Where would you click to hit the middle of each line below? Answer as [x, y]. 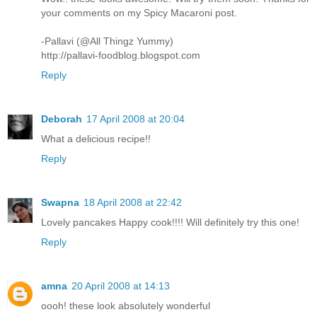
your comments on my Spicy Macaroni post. [139, 12]
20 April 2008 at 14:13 [121, 286]
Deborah [62, 119]
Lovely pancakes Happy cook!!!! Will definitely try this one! [170, 222]
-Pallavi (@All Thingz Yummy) [107, 41]
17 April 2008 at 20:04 [136, 119]
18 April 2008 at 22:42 [133, 202]
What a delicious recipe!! [96, 138]
